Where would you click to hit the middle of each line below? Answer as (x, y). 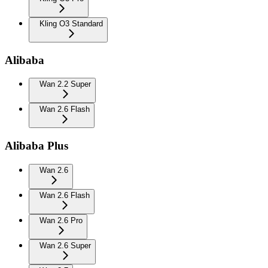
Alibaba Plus (36, 146)
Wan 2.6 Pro (61, 220)
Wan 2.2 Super (65, 84)
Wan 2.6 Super (65, 245)
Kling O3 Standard (71, 24)
